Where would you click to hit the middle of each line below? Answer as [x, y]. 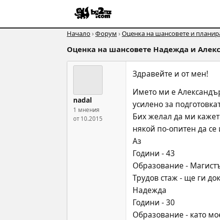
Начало [79, 33]
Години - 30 [154, 202]
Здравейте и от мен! [170, 74]
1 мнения [86, 110]
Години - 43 [154, 153]
